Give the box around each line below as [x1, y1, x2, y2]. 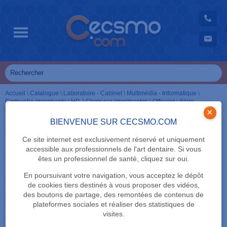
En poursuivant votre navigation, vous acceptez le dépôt [24, 171, 203, 179]
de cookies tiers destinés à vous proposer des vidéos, [27, 181, 200, 189]
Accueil [5, 90, 25, 97]
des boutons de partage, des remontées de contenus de [23, 191, 204, 199]
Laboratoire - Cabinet [63, 90, 122, 97]
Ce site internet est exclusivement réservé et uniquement [22, 135, 205, 143]
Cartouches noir [24, 106, 68, 113]
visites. [102, 210, 125, 218]
